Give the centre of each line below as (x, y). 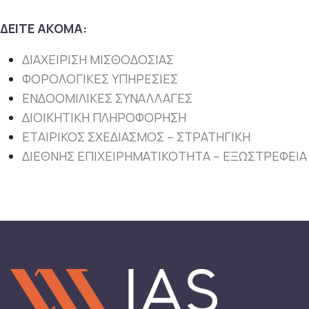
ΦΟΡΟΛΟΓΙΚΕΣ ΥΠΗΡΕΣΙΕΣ (100, 79)
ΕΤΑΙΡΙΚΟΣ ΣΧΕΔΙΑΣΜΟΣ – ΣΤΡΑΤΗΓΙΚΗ (136, 137)
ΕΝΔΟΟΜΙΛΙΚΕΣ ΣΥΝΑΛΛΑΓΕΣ (107, 98)
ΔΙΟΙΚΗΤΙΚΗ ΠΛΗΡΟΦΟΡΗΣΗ (104, 117)
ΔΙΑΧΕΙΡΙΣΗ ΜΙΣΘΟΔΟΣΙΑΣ (98, 59)
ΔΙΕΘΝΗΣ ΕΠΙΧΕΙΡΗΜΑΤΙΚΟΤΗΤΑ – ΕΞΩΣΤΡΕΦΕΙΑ (165, 156)
